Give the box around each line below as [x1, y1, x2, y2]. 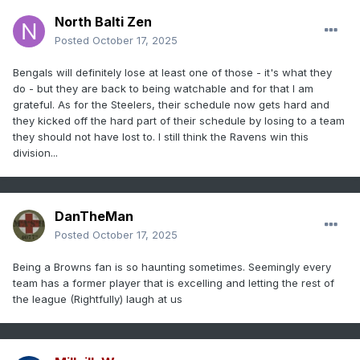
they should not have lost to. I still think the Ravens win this [13, 130, 309, 144]
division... [13, 146, 58, 160]
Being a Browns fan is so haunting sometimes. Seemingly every [13, 260, 331, 274]
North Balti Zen [55, 14, 152, 31]
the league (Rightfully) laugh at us [13, 292, 186, 306]
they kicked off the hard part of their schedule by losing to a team [13, 114, 345, 128]
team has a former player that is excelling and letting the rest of [13, 276, 334, 290]
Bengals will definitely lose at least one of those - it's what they [13, 66, 332, 80]
